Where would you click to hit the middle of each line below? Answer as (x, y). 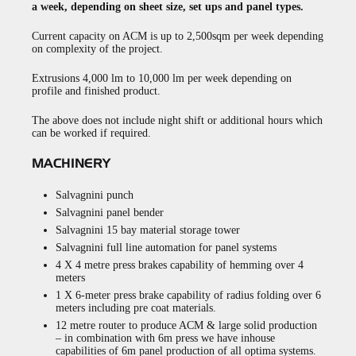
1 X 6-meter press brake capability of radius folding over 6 (188, 295)
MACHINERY (71, 164)
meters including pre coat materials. (136, 308)
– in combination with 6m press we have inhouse (165, 338)
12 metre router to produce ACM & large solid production (186, 325)
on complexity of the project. (97, 49)
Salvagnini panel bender (110, 212)
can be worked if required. (91, 133)
